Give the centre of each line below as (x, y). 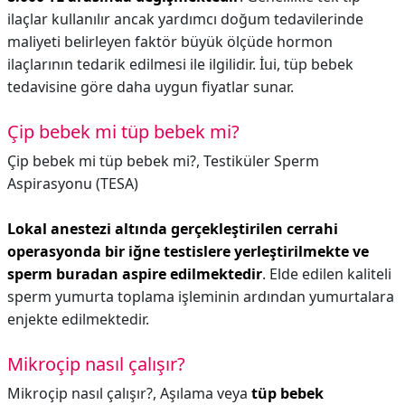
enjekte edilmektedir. (78, 319)
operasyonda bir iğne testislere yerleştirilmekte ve (188, 251)
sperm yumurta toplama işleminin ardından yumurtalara (201, 297)
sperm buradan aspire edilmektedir (135, 274)
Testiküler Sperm (261, 161)
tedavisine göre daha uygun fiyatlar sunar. (151, 87)
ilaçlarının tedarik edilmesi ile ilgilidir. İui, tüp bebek (180, 64)
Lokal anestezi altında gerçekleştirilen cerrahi (173, 229)
